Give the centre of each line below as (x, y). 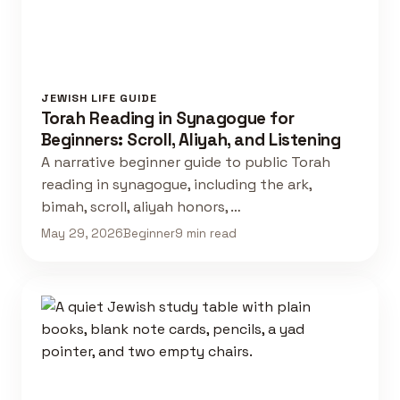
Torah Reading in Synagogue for (167, 118)
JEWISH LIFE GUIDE (99, 98)
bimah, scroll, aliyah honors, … (141, 206)
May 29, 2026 (82, 234)
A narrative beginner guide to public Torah (185, 162)
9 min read (205, 234)
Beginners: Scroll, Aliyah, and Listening (191, 139)
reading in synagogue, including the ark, (176, 184)
